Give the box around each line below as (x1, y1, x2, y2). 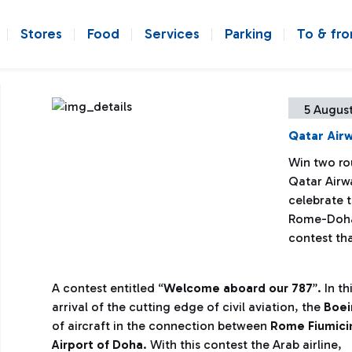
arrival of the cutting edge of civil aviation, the (52, 299, 324, 314)
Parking (225, 25, 272, 42)
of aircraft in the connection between (52, 318, 267, 333)
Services (145, 25, 200, 42)
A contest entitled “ (52, 280, 163, 295)
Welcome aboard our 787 (163, 280, 313, 295)
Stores (20, 25, 62, 42)
